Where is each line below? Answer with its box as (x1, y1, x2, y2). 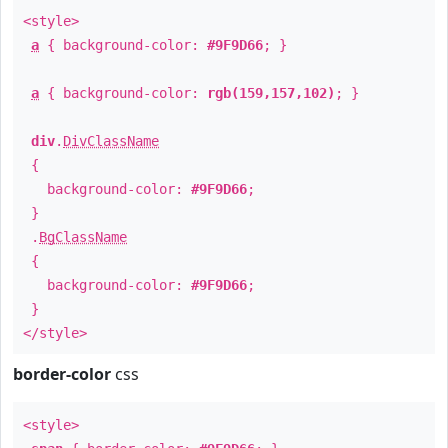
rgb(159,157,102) (207, 85, 335, 101)
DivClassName (63, 133, 159, 149)
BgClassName (39, 229, 127, 245)
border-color (13, 363, 111, 385)
